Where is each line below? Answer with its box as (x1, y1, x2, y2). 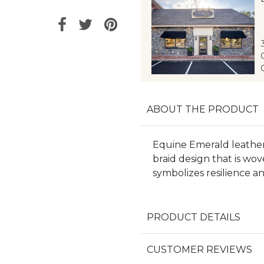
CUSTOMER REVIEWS (147, 244, 252, 256)
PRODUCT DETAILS (147, 212, 240, 223)
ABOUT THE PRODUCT (147, 104, 259, 115)
